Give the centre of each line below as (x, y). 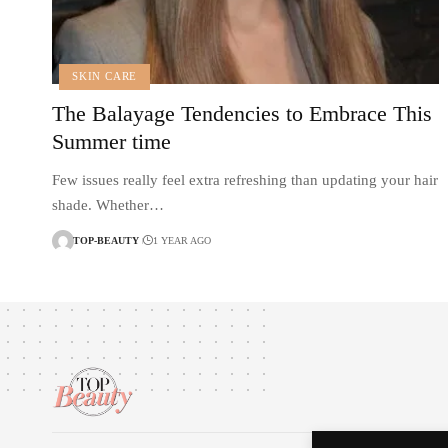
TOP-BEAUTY (106, 241)
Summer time (111, 141)
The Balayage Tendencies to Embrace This (242, 113)
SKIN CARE (105, 76)
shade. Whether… (108, 204)
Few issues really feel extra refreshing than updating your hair (245, 179)
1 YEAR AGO (181, 241)
